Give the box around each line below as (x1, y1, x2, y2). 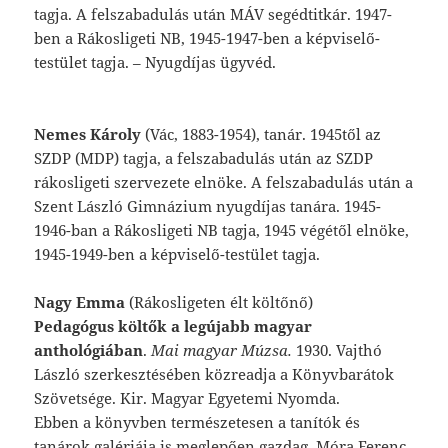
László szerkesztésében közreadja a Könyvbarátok (34, 363, 395, 384)
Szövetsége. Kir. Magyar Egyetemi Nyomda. (34, 387, 341, 408)
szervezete (114, 171, 195, 192)
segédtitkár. (268, 3, 356, 24)
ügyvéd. (220, 51, 277, 72)
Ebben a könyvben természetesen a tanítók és (34, 411, 361, 432)
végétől (300, 219, 357, 240)
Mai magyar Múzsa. (151, 339, 293, 360)
